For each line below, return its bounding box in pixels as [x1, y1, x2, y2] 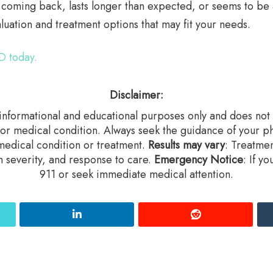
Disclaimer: [110, 87, 163, 104]
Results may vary [147, 137, 225, 154]
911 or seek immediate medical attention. [40, 166, 233, 183]
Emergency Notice [154, 152, 243, 168]
